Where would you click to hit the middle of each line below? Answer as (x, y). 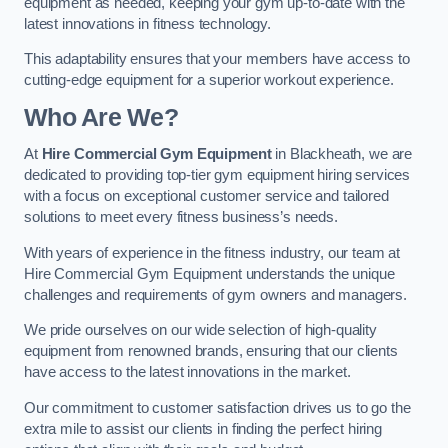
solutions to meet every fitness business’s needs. (181, 217)
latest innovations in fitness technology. (148, 23)
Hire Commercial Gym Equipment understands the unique (209, 273)
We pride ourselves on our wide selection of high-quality (200, 330)
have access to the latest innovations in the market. (187, 372)
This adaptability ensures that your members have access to (217, 59)
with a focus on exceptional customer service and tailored (206, 196)
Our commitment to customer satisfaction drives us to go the (217, 407)
